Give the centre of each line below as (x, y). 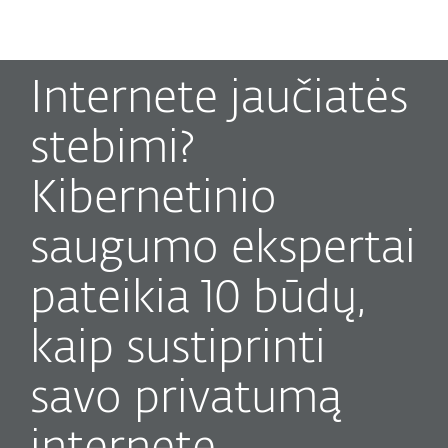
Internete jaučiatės (219, 99)
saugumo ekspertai (223, 249)
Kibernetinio (153, 199)
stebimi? (112, 149)
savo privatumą (186, 399)
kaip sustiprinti (178, 349)
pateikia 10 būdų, (198, 299)
